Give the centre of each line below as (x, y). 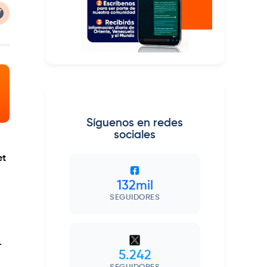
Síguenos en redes (135, 123)
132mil (135, 186)
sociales (135, 135)
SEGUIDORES (135, 198)
